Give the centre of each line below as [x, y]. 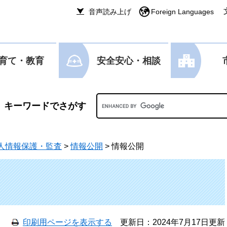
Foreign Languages [182, 12]
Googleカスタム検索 [134, 98]
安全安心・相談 [129, 61]
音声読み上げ [110, 12]
